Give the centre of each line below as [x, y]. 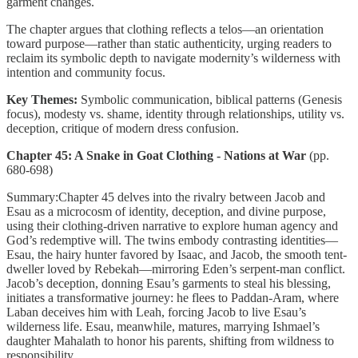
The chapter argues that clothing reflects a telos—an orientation [165, 29]
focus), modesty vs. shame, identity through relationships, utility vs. [175, 113]
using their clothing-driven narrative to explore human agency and [172, 225]
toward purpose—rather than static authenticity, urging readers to [169, 43]
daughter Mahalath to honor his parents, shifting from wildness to [170, 340]
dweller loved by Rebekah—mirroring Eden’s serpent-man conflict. [176, 268]
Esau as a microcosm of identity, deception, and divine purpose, [166, 211]
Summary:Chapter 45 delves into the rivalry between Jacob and [166, 197]
